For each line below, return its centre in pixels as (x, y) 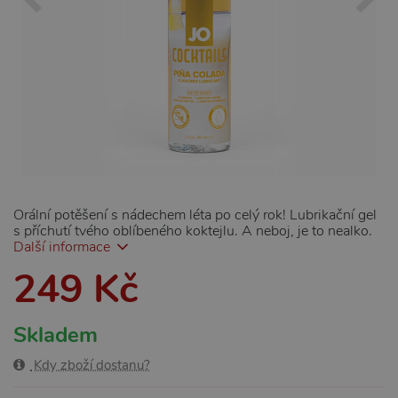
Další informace (62, 247)
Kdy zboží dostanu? (90, 365)
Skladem (56, 335)
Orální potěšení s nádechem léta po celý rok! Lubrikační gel (195, 215)
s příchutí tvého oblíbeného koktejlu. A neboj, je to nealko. (193, 231)
